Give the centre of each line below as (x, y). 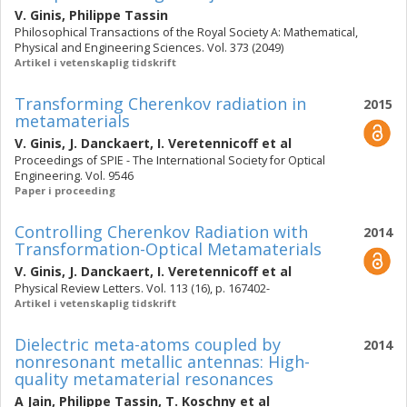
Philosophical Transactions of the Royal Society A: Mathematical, (186, 32)
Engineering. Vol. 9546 (74, 176)
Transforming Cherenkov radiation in (160, 104)
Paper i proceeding (65, 190)
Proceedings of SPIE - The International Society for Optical (170, 160)
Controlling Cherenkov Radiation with (161, 232)
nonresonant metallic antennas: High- (162, 362)
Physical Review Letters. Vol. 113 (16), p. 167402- (142, 288)
